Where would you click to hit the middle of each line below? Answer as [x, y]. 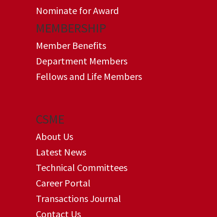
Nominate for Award [77, 10]
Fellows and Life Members [89, 76]
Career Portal [63, 183]
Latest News [61, 152]
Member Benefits [71, 45]
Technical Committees [82, 167]
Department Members [82, 61]
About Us [54, 136]
